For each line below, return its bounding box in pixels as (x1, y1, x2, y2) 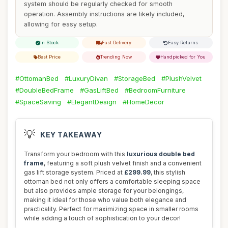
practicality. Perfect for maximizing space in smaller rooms (24, 205, 198, 213)
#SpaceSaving (15, 98, 61, 106)
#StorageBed (114, 74, 155, 82)
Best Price (38, 54, 61, 60)
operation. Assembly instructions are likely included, (24, 10, 185, 18)
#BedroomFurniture (125, 86, 186, 94)
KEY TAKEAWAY (40, 130, 102, 139)
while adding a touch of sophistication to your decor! (24, 214, 181, 222)
